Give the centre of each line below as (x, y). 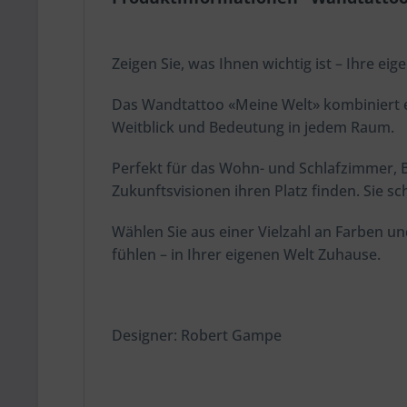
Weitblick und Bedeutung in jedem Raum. (253, 127)
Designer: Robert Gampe (197, 335)
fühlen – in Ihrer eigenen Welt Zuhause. (246, 254)
